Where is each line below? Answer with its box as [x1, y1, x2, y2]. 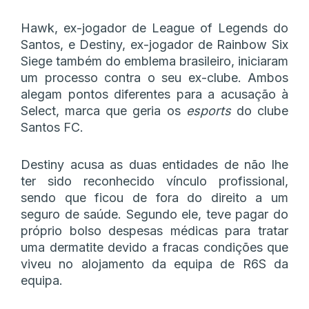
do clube [230, 103, 289, 118]
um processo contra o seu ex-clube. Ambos [21, 70, 288, 85]
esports [186, 103, 231, 118]
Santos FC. [21, 119, 83, 134]
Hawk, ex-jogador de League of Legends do [21, 20, 288, 35]
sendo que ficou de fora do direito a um [21, 190, 288, 205]
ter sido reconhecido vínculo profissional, [21, 173, 288, 188]
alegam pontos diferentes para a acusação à [21, 86, 288, 101]
